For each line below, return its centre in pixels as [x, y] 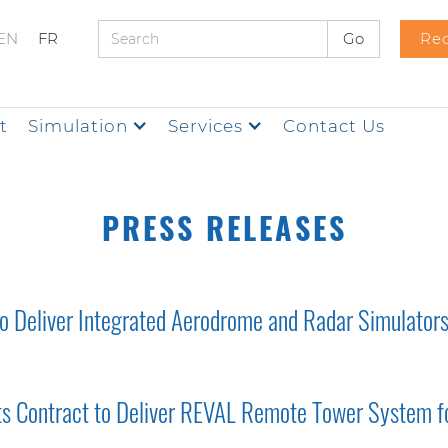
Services [205, 125]
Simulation [78, 125]
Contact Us [334, 125]
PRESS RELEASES [224, 227]
